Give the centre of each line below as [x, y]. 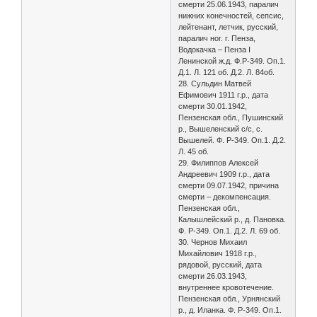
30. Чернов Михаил [213, 242]
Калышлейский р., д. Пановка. [232, 219]
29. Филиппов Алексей [219, 162]
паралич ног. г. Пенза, [217, 38]
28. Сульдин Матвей [215, 83]
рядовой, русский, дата [220, 264]
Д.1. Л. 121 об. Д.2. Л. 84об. [227, 72]
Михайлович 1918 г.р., [218, 253]
